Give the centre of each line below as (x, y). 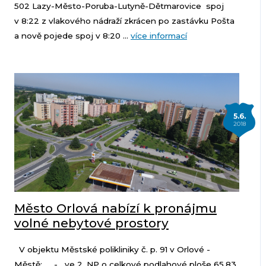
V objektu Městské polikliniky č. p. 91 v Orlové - (112, 250)
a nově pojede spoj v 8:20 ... (72, 36)
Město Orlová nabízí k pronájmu (115, 208)
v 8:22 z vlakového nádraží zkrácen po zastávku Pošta (124, 21)
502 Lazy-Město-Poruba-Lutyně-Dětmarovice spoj (119, 6)
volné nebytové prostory (91, 223)
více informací (159, 36)
